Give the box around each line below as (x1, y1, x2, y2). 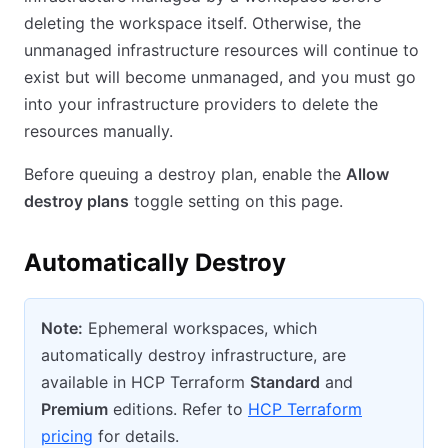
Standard (250, 372, 320, 392)
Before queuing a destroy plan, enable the (24, 164, 346, 184)
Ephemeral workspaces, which (83, 318, 317, 338)
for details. (93, 426, 179, 446)
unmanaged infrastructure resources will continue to (24, 40, 419, 60)
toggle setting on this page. (129, 191, 343, 211)
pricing (41, 426, 93, 446)
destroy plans (24, 191, 129, 211)
